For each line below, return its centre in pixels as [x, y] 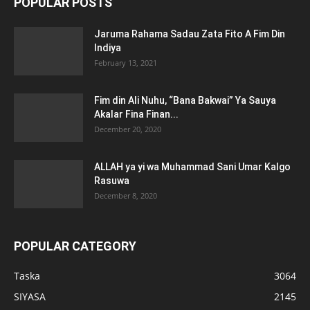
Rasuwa [112, 181]
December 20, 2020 [128, 129]
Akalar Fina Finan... [136, 115]
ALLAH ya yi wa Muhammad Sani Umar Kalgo [192, 167]
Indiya [108, 48]
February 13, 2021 [126, 63]
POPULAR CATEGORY [75, 246]
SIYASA [30, 297]
